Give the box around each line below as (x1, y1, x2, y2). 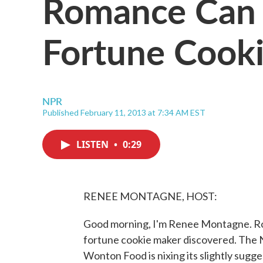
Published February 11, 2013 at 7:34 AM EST (42, 107, 205, 117)
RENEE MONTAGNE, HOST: (83, 190, 217, 203)
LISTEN (76, 138, 111, 151)
